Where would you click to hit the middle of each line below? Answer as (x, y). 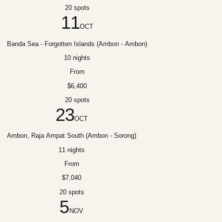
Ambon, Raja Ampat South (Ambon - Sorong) (72, 136)
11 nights (72, 150)
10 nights (77, 58)
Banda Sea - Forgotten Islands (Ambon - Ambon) (77, 44)
